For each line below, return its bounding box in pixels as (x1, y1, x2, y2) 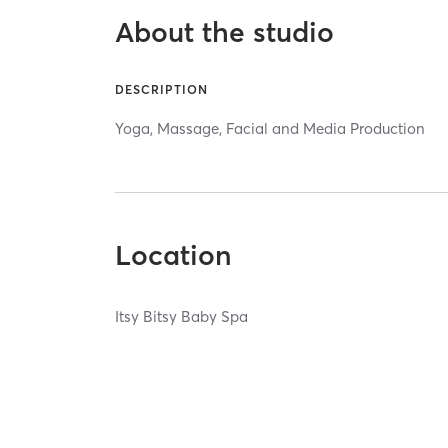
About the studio (115, 14, 335, 49)
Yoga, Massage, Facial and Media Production (115, 118, 426, 138)
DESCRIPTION (115, 81, 209, 97)
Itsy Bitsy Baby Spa (115, 306, 249, 326)
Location (115, 237, 233, 272)
